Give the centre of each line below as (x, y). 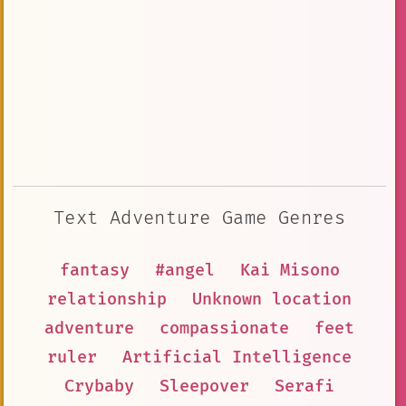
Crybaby (99, 386)
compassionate (224, 328)
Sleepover (204, 386)
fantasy (94, 270)
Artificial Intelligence (237, 357)
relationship (107, 299)
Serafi (304, 386)
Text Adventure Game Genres (199, 218)
